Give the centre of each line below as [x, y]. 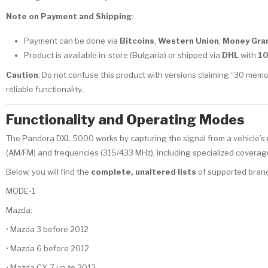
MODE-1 [21, 191]
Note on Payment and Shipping [69, 16]
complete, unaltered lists [144, 171]
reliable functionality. [45, 89]
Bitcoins [137, 41]
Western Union [188, 41]
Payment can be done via [72, 41]
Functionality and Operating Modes [125, 120]
